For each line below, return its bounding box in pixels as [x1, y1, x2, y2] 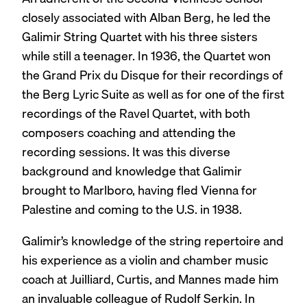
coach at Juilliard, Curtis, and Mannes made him [22, 269, 279, 290]
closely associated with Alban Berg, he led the [22, 8, 271, 28]
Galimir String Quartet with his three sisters [22, 27, 258, 47]
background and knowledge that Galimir [22, 161, 242, 182]
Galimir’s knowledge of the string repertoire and [22, 231, 284, 251]
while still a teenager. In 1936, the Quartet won [22, 46, 271, 66]
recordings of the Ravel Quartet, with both [22, 103, 250, 124]
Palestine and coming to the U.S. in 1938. [22, 199, 242, 220]
